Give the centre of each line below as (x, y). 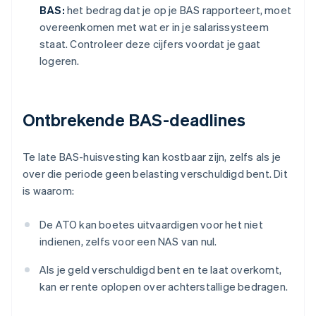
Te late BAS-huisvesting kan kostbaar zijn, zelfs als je (152, 157)
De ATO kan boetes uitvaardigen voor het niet (151, 225)
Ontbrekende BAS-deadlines (134, 120)
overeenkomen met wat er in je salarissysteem (154, 27)
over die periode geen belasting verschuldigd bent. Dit (155, 174)
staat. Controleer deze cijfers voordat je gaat (150, 44)
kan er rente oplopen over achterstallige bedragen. (164, 287)
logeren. (60, 61)
